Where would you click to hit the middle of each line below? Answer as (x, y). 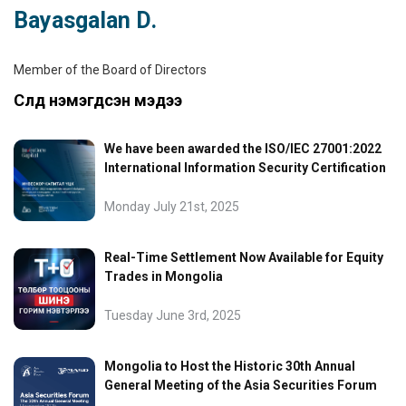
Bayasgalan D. (85, 20)
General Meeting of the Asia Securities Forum (241, 385)
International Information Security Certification (245, 168)
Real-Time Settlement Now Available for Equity (244, 257)
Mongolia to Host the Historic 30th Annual (230, 366)
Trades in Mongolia (164, 276)
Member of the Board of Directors (110, 70)
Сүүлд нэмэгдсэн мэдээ (98, 100)
